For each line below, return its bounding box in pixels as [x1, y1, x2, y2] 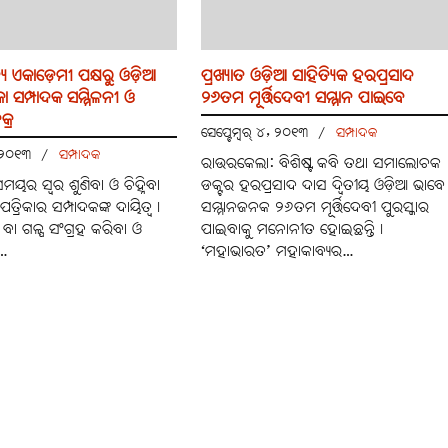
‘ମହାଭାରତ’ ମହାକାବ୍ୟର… [201, 237, 354, 266]
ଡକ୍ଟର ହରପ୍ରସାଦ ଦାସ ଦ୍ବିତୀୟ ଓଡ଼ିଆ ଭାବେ [201, 171, 446, 200]
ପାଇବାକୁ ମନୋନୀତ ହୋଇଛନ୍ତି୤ [201, 215, 385, 244]
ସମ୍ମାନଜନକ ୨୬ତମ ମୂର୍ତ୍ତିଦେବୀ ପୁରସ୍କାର [201, 193, 430, 222]
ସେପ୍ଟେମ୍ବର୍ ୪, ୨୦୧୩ [201, 120, 313, 146]
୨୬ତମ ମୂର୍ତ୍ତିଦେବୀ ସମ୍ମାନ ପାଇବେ [201, 83, 406, 113]
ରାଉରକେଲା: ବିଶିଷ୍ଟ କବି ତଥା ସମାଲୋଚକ [201, 149, 442, 178]
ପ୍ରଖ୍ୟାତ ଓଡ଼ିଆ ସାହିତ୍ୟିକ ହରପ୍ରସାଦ [201, 61, 415, 91]
